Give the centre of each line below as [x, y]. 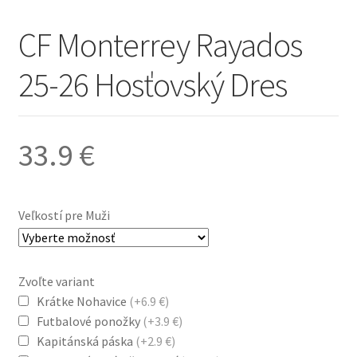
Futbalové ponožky [89, 322]
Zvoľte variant [56, 282]
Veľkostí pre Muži [64, 216]
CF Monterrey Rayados [160, 45]
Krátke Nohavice [82, 302]
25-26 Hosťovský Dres [152, 85]
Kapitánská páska [86, 341]
